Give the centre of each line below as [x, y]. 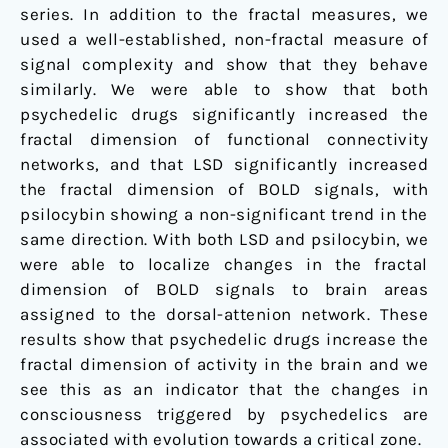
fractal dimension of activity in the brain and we [224, 364]
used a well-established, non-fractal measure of [224, 39]
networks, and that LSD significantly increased [224, 164]
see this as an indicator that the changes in [224, 389]
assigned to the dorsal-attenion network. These [224, 314]
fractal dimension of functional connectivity [224, 139]
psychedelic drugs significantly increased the [224, 114]
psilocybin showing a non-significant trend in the [224, 214]
